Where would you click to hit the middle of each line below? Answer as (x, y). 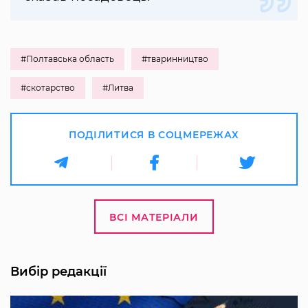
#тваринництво (175, 58)
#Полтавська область (67, 58)
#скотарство (48, 87)
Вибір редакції (58, 271)
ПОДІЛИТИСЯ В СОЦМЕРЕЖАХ (154, 134)
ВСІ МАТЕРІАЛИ (154, 217)
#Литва (118, 87)
